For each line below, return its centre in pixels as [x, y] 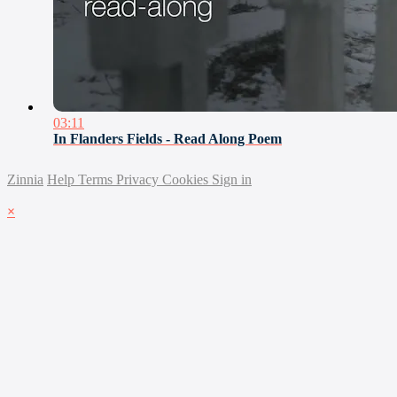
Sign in [232, 180]
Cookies [187, 180]
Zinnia [25, 180]
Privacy [139, 180]
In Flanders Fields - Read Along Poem [167, 139]
